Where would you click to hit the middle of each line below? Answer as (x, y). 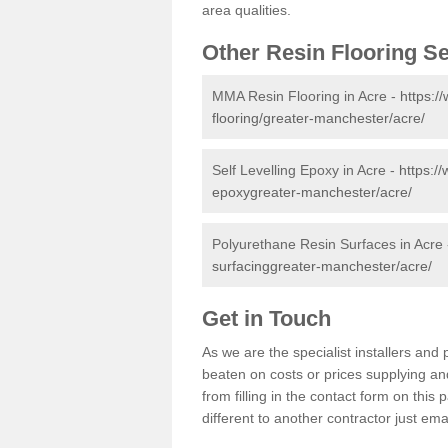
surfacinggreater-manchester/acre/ (322, 265)
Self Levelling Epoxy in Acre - (305, 169)
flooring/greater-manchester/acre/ (318, 117)
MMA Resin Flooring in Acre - (306, 95)
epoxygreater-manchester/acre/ (312, 191)
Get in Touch (269, 318)
